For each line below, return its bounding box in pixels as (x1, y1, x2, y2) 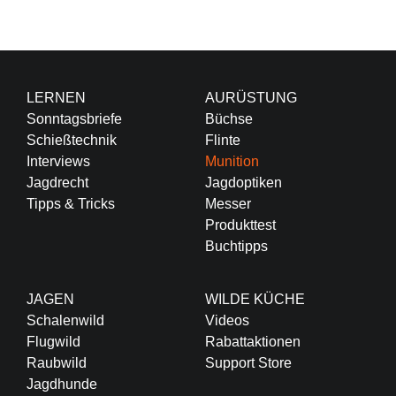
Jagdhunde (26, 376, 97, 392)
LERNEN (26, 89, 86, 105)
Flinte (204, 132, 240, 148)
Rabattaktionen (204, 333, 301, 349)
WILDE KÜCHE (204, 291, 305, 307)
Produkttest (204, 217, 276, 232)
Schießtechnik (26, 132, 117, 148)
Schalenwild (26, 312, 104, 328)
